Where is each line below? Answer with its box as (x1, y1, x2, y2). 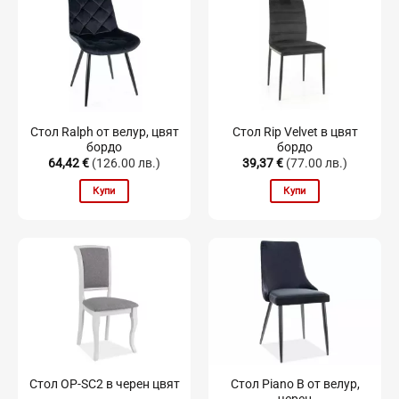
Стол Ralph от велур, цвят (29, 124, 179, 139)
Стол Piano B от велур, (230, 376, 360, 391)
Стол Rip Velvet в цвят (232, 124, 358, 139)
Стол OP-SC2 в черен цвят (28, 377, 180, 392)
